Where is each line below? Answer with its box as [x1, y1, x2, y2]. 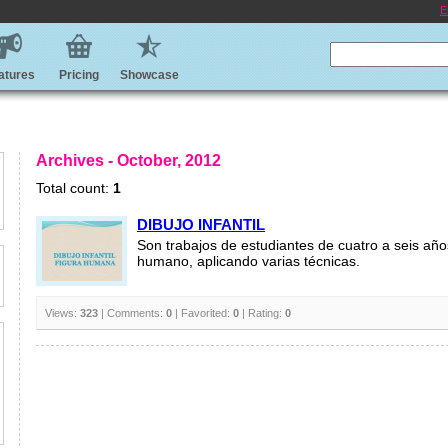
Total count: [36, 180, 113, 196]
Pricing [59, 68, 99, 82]
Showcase [119, 68, 179, 82]
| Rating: [239, 307, 285, 319]
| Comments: [98, 307, 166, 319]
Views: [45, 307, 80, 319]
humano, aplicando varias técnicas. [137, 254, 360, 269]
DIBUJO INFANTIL [137, 216, 265, 233]
